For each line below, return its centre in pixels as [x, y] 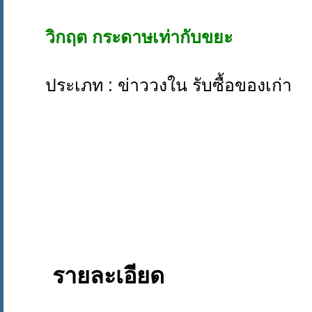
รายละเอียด [108, 276]
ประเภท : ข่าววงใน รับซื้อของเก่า [169, 85]
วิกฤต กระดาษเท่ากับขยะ [139, 37]
